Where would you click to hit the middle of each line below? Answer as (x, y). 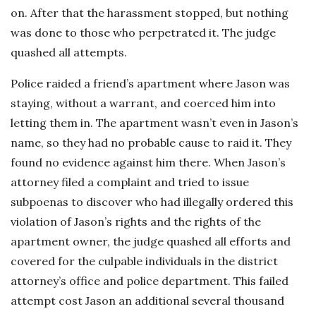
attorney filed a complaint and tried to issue (130, 182)
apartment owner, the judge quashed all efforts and (151, 241)
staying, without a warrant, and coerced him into (143, 103)
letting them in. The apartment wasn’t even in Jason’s (154, 123)
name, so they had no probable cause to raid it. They (151, 142)
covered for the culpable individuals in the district (144, 261)
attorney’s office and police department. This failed (150, 281)
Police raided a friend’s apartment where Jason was (150, 83)
